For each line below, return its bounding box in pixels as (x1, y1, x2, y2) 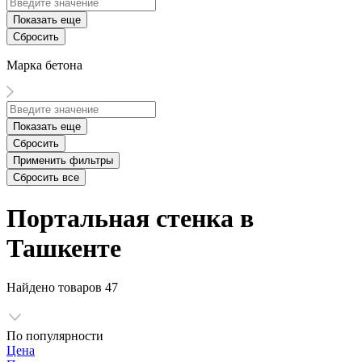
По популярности (6, 329, 103, 343)
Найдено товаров (6, 280, 105, 295)
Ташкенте (6, 233, 121, 263)
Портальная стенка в (6, 203, 254, 233)
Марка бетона (6, 58, 82, 73)
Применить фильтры (13, 154, 113, 167)
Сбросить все (13, 171, 79, 184)
